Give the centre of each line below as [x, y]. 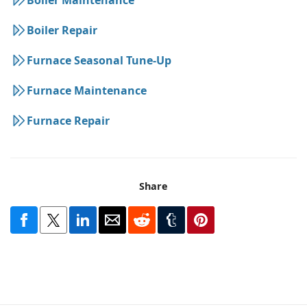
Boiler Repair [62, 30]
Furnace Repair [68, 120]
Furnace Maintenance [87, 90]
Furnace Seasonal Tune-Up [99, 60]
